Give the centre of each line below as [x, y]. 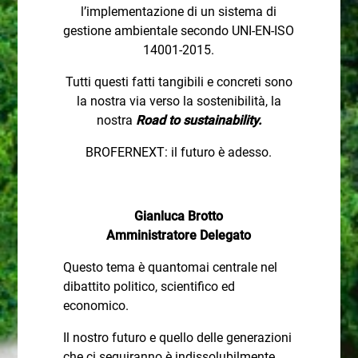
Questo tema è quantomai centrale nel [170, 267]
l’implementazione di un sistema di [179, 12]
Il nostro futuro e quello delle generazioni [177, 338]
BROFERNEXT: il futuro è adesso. [179, 152]
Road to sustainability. [197, 120]
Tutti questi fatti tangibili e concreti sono [179, 82]
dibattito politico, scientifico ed [149, 286]
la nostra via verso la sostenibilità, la [179, 101]
